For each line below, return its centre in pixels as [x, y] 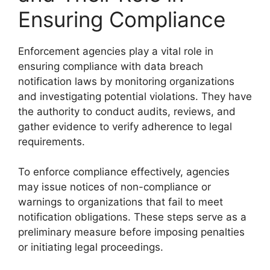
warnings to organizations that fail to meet [121, 202]
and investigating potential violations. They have [135, 96]
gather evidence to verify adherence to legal [125, 126]
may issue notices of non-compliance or [115, 187]
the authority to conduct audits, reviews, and [127, 111]
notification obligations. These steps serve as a [132, 217]
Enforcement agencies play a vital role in [116, 51]
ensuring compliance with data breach [111, 66]
